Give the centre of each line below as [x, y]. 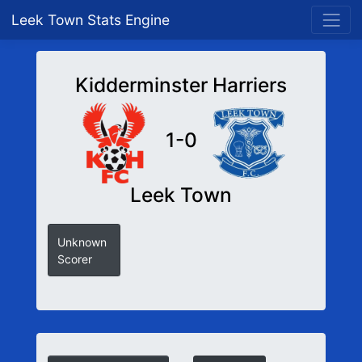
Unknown [82, 242]
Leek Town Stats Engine [93, 19]
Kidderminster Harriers [181, 85]
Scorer [74, 259]
